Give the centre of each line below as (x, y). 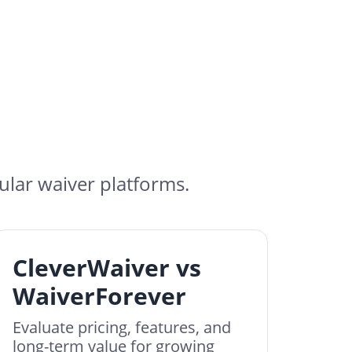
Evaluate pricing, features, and (122, 327)
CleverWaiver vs (107, 268)
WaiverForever (99, 296)
